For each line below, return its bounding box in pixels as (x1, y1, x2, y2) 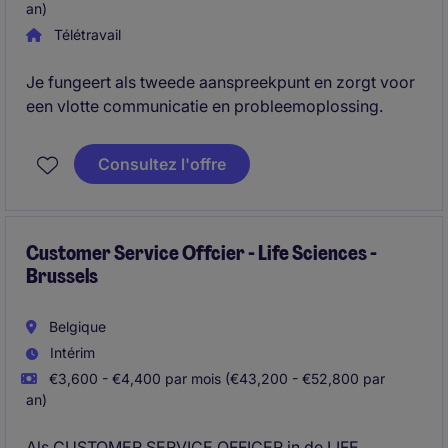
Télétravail (50, 26, 121, 43)
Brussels (26, 263, 98, 289)
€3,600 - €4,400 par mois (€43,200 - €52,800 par (45, 370, 385, 387)
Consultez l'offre (98, 154, 226, 174)
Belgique (45, 318, 106, 335)
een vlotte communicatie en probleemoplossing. (26, 96, 383, 116)
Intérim (46, 344, 95, 361)
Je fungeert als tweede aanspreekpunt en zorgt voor (26, 72, 415, 92)
